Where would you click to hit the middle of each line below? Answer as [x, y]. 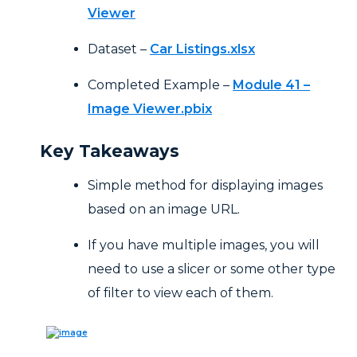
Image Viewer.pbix [150, 109]
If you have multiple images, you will [204, 245]
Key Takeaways [110, 151]
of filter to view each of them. [180, 293]
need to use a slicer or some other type [212, 269]
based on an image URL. [164, 210]
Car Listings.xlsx [202, 49]
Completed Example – [160, 85]
